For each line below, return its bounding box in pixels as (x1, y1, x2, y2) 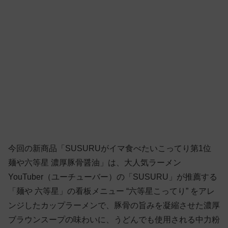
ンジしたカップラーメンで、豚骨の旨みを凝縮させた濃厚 (8, 201, 220, 210)
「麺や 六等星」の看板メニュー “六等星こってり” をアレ (8, 187, 215, 196)
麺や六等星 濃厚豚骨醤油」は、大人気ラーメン (8, 158, 181, 167)
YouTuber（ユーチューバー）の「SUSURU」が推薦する (8, 173, 217, 182)
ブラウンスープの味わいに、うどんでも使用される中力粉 (8, 215, 220, 224)
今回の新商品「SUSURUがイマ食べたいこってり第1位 (8, 144, 211, 153)
